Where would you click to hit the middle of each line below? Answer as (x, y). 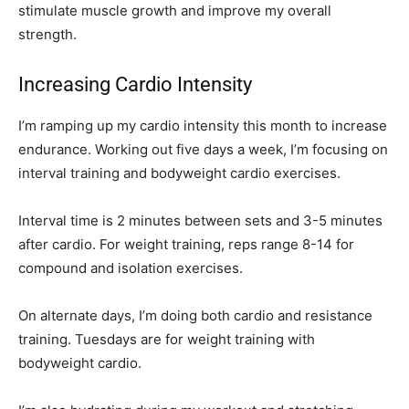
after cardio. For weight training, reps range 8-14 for (186, 245)
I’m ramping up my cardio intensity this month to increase (203, 126)
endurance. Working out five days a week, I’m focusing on (203, 150)
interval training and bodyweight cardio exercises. (179, 173)
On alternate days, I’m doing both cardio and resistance (195, 316)
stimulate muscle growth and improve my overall (175, 11)
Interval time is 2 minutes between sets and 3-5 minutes (200, 221)
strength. (47, 35)
